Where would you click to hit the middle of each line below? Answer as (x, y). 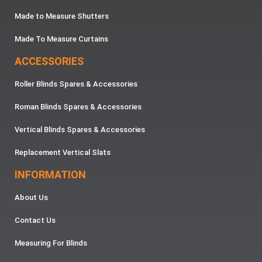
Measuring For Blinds (51, 243)
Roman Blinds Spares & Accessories (78, 107)
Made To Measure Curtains (61, 39)
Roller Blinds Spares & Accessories (76, 84)
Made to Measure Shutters (62, 16)
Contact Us (35, 220)
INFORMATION (50, 175)
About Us (31, 198)
